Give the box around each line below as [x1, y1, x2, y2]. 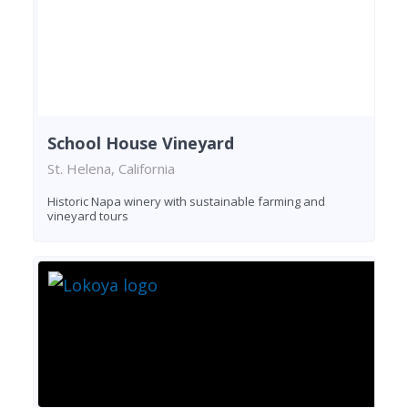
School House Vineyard [47, 131, 234, 154]
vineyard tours [47, 207, 128, 224]
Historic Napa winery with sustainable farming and [47, 192, 325, 209]
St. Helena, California [47, 158, 175, 178]
